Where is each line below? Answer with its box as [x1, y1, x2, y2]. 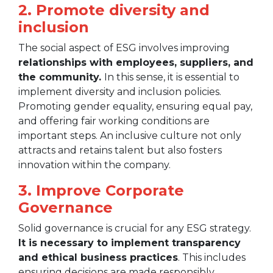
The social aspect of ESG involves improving [18, 42, 230, 54]
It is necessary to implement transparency [18, 237, 241, 249]
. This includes [178, 252, 246, 264]
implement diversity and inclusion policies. [18, 86, 221, 98]
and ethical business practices [18, 252, 178, 264]
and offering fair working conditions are [18, 115, 210, 127]
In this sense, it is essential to [104, 71, 239, 83]
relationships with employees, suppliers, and [18, 57, 253, 69]
